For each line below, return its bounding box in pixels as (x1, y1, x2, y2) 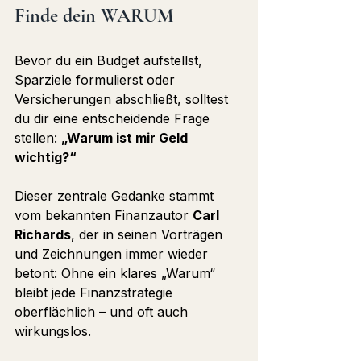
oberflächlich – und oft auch (15, 304, 192, 321)
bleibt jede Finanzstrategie (15, 284, 176, 301)
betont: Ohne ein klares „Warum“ (15, 265, 219, 282)
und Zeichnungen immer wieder (15, 246, 212, 263)
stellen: (15, 130, 61, 147)
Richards (15, 226, 71, 243)
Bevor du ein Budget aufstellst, (15, 52, 206, 69)
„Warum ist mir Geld (61, 130, 191, 147)
